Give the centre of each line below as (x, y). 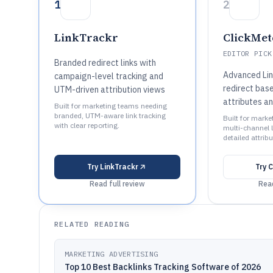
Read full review (117, 184)
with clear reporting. (87, 125)
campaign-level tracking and (109, 76)
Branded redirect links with (105, 63)
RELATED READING (92, 224)
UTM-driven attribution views (110, 90)
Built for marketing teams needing (111, 106)
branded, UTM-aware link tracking (110, 115)
